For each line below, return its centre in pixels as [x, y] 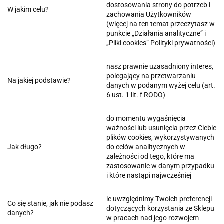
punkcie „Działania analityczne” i [156, 33]
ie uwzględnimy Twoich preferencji [159, 199]
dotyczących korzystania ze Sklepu [160, 208]
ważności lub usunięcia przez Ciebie [161, 128]
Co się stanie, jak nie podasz [50, 203]
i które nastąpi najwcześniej [149, 175]
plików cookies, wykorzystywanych [160, 137]
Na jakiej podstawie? [39, 80]
